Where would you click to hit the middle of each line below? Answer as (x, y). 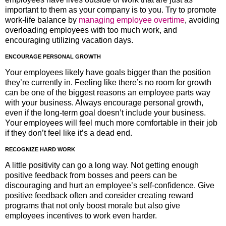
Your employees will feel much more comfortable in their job (111, 123)
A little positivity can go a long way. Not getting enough (102, 165)
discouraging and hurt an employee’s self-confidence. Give (110, 185)
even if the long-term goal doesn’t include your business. (105, 112)
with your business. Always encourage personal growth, (104, 102)
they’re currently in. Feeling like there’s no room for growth (108, 82)
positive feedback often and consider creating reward (99, 195)
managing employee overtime (132, 20)
